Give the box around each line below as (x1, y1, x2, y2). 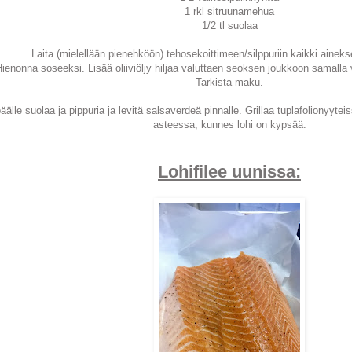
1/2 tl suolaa (201, 20, 258, 32)
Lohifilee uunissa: (158, 162, 301, 182)
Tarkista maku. (196, 76, 263, 89)
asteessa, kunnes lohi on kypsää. (152, 119, 306, 131)
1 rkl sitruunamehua (185, 5, 274, 18)
